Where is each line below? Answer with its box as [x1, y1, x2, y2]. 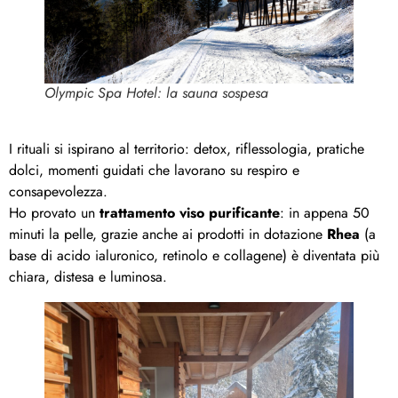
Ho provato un [9, 202, 99, 223]
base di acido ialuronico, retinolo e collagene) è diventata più [9, 244, 379, 266]
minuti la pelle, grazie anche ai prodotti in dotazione [9, 223, 327, 244]
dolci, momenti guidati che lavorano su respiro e [9, 159, 299, 180]
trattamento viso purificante [99, 202, 280, 223]
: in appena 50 [280, 202, 370, 223]
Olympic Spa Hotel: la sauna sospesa [44, 82, 268, 103]
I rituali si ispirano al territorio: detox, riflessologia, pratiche [9, 138, 364, 159]
